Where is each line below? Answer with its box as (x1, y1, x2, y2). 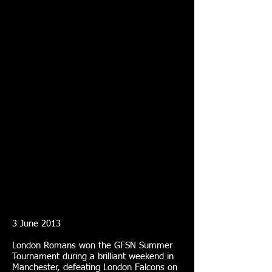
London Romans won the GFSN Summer (12, 241, 172, 250)
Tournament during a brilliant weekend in (12, 252, 174, 261)
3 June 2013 (12, 219, 61, 228)
